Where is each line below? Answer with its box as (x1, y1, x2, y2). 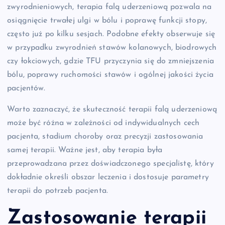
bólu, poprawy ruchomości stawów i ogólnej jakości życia (7, 71, 213, 79)
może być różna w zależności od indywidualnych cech (7, 119, 200, 127)
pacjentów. (7, 84, 46, 93)
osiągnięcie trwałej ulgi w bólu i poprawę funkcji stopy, (7, 17, 207, 25)
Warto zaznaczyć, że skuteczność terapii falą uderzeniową (7, 105, 217, 114)
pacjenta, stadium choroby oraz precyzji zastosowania (7, 132, 203, 141)
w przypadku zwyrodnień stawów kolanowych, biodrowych (7, 44, 217, 52)
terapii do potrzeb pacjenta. (7, 186, 108, 195)
